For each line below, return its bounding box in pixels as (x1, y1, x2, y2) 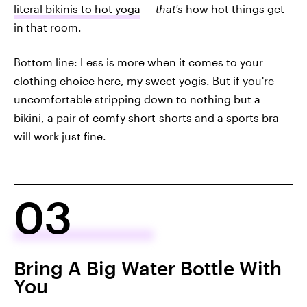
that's (156, 2, 183, 16)
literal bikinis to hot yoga (14, 2, 140, 16)
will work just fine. (14, 130, 106, 143)
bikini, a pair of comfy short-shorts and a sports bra (14, 111, 279, 125)
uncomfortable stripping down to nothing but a (14, 93, 260, 106)
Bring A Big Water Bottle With (14, 257, 282, 280)
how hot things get (183, 2, 284, 16)
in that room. (14, 21, 82, 34)
